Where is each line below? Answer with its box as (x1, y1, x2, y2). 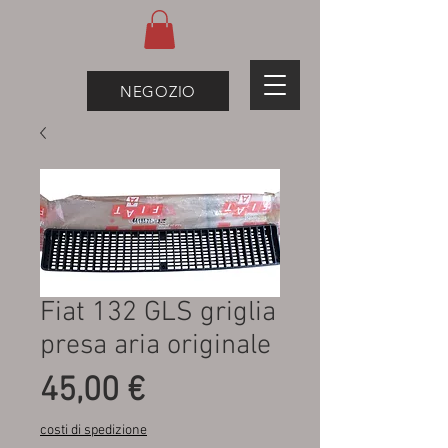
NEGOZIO (119, 81, 197, 101)
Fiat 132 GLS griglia (40, 296, 276, 331)
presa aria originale (40, 329, 271, 364)
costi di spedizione (40, 422, 147, 440)
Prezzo (144, 370, 243, 412)
